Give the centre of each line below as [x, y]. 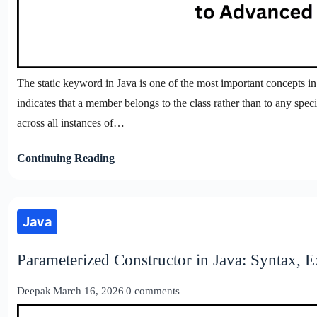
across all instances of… [71, 123]
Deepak [34, 291]
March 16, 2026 [88, 291]
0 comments [153, 291]
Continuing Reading [66, 158]
